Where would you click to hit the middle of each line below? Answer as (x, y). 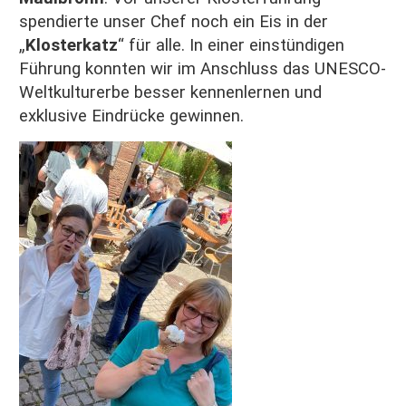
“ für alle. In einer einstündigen (231, 46)
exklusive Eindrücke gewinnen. (131, 116)
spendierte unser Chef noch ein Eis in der (174, 22)
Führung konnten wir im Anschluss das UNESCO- (203, 69)
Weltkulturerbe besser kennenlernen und (170, 93)
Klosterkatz (72, 46)
